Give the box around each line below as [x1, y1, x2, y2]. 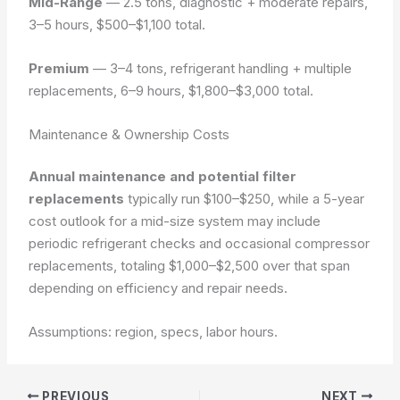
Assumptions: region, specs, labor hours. [29, 323, 279, 340]
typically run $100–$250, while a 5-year [124, 190, 365, 207]
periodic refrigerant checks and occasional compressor [29, 235, 371, 252]
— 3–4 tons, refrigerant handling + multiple [89, 59, 353, 77]
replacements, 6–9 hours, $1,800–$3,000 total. [29, 81, 314, 99]
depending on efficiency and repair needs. [29, 279, 288, 296]
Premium [29, 59, 90, 77]
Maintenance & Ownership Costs [29, 125, 230, 143]
